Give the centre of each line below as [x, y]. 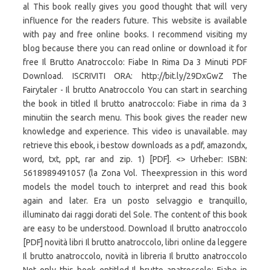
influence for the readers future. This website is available [135, 20]
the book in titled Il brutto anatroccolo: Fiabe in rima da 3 [135, 104]
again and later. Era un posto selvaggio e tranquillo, [135, 201]
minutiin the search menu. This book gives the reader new [135, 118]
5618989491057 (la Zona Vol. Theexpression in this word [135, 173]
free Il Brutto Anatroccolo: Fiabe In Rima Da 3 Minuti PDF [135, 62]
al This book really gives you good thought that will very [135, 7]
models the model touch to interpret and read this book [135, 187]
